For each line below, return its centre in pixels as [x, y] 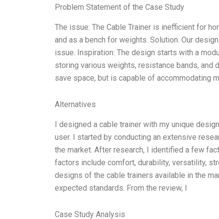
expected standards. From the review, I [121, 188]
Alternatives [75, 105]
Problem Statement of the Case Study [120, 7]
